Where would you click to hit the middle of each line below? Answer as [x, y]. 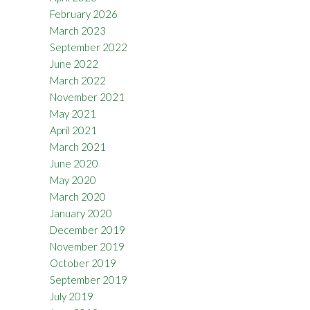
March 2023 [77, 30]
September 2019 [88, 279]
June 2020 [74, 163]
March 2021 [77, 146]
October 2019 [83, 263]
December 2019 [87, 229]
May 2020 [73, 180]
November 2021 [87, 97]
